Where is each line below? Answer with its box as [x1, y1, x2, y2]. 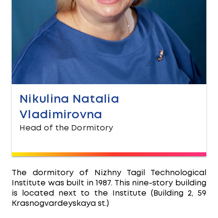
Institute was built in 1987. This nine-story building [12, 180, 206, 187]
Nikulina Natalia [19, 94, 119, 105]
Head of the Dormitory [19, 125, 113, 132]
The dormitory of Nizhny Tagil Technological [12, 169, 206, 177]
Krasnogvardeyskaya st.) [12, 200, 109, 207]
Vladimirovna [19, 110, 103, 120]
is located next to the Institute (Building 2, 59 [12, 190, 206, 197]
